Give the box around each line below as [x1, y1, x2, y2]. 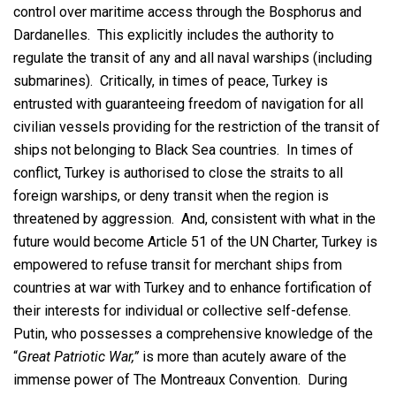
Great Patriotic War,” [18, 348, 142, 366]
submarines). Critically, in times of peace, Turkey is [13, 72, 328, 90]
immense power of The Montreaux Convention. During [13, 371, 347, 389]
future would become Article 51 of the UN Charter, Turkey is [13, 233, 377, 251]
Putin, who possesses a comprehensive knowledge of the [13, 325, 373, 343]
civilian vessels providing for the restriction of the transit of [13, 118, 380, 136]
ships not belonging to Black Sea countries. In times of [13, 141, 354, 159]
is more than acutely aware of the [142, 348, 346, 366]
